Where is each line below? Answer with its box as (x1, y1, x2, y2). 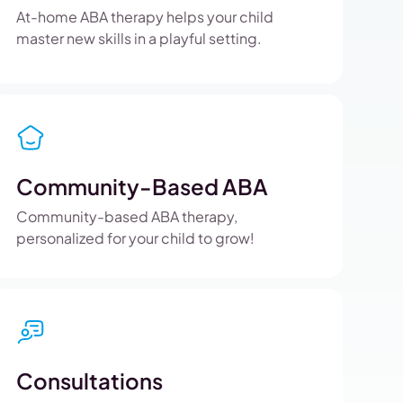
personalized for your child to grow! (15, 228, 255, 247)
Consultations (15, 367, 163, 394)
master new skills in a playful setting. (15, 29, 262, 48)
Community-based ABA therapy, (15, 207, 237, 226)
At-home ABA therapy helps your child (15, 7, 273, 26)
